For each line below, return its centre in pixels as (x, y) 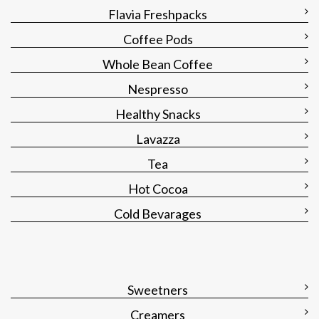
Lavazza (158, 139)
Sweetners (158, 290)
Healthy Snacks (158, 114)
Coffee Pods (158, 40)
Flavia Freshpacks (158, 15)
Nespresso (158, 89)
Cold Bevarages (158, 214)
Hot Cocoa (158, 189)
